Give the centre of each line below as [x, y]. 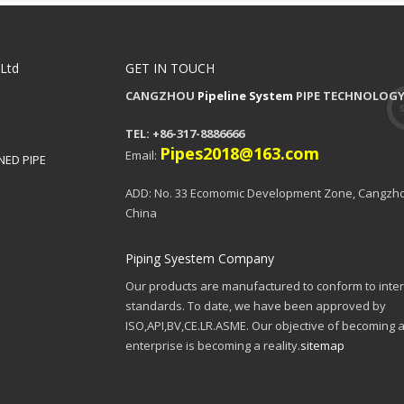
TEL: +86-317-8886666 [185, 134]
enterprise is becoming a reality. [213, 346]
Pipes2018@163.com [239, 154]
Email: [142, 156]
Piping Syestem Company [200, 259]
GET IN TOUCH [170, 69]
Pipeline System [245, 96]
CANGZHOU [161, 96]
